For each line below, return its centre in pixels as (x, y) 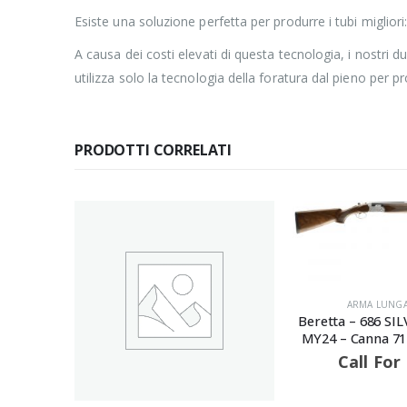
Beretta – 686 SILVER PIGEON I (174, 320)
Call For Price (174, 362)
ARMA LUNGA (159, 304)
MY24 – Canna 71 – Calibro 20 (174, 338)
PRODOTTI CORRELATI (154, 149)
